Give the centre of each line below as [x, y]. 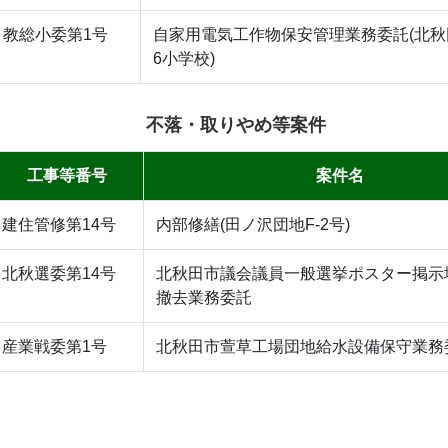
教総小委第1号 [55, 34]
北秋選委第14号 [59, 273]
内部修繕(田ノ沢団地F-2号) [253, 224]
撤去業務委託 [204, 297]
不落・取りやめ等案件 [235, 124]
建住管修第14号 [59, 224]
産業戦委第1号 [54, 346]
